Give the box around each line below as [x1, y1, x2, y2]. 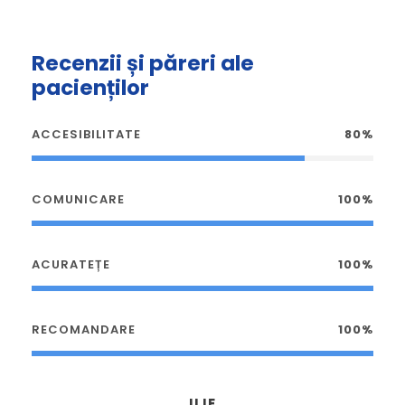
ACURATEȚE [32, 255, 110, 273]
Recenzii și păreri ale [32, 48, 254, 78]
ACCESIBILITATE [32, 125, 141, 143]
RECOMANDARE [32, 320, 136, 338]
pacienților [32, 72, 149, 102]
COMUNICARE [32, 190, 125, 208]
